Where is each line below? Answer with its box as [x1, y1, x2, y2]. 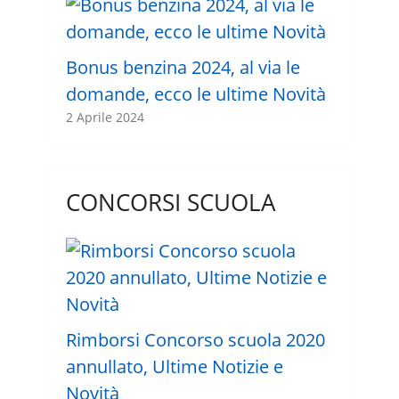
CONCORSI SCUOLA [65, 185, 275, 218]
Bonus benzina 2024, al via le [65, 54, 300, 79]
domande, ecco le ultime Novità [65, 81, 326, 106]
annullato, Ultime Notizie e [65, 354, 283, 379]
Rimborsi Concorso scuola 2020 [65, 327, 325, 352]
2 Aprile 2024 [65, 108, 144, 126]
